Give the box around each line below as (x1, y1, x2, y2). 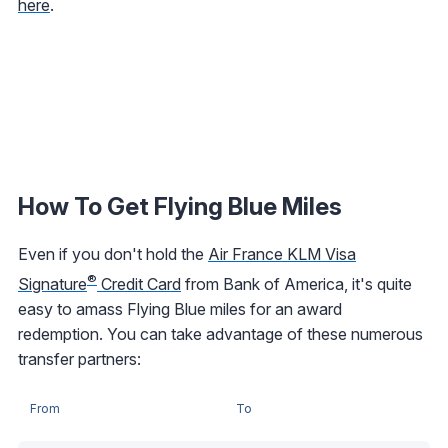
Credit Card (97, 274, 181, 295)
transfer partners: (18, 349, 141, 370)
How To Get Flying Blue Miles (18, 191, 342, 221)
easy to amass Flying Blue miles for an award (18, 299, 342, 320)
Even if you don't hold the (18, 243, 208, 264)
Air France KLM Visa (208, 243, 356, 264)
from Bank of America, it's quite (181, 274, 412, 295)
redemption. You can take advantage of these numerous (18, 324, 423, 345)
